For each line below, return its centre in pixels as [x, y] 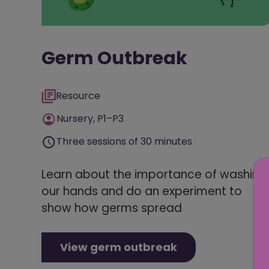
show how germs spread [112, 208]
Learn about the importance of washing [154, 175]
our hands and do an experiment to [142, 192]
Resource [78, 96]
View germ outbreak [119, 247]
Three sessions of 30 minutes [124, 142]
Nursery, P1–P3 [90, 119]
